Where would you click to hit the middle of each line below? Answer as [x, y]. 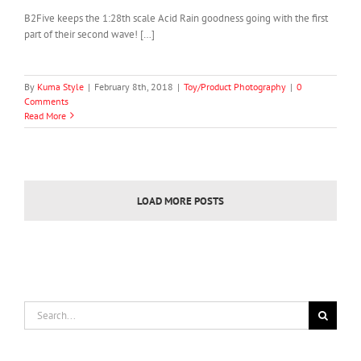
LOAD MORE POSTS [180, 201]
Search [38, 308]
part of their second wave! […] [89, 34]
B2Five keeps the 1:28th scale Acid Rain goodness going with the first [176, 18]
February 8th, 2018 [134, 86]
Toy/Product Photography [235, 86]
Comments [46, 101]
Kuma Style [60, 86]
